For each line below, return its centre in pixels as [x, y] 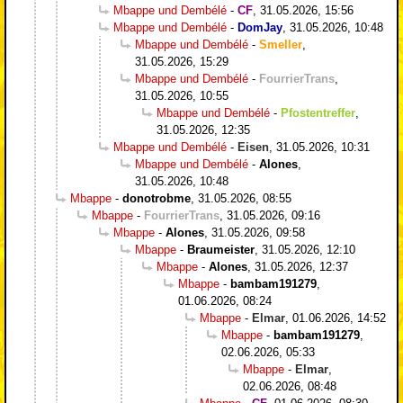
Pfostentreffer [318, 112]
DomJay [260, 27]
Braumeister [221, 249]
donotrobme [157, 198]
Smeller [281, 44]
